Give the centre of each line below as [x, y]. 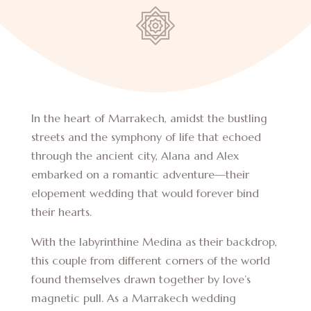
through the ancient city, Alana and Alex [135, 155]
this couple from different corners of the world [150, 260]
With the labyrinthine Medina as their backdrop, [154, 242]
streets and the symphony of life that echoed [146, 137]
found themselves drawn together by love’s [141, 279]
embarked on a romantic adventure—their [140, 174]
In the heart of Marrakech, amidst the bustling [149, 118]
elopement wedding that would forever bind [145, 193]
